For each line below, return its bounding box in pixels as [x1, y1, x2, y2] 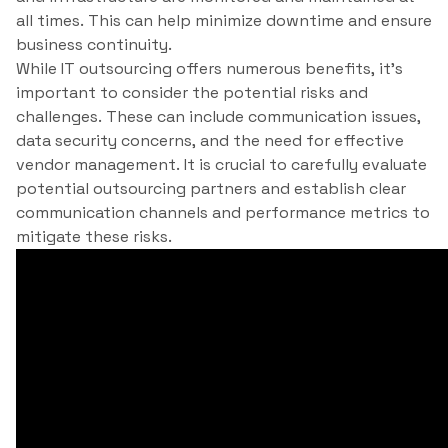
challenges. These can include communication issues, [16, 106, 421, 128]
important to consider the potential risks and [16, 82, 368, 104]
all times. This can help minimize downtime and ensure [16, 10, 432, 32]
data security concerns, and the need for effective [16, 130, 404, 152]
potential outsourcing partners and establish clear [16, 178, 406, 200]
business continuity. [16, 34, 172, 56]
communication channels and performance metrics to [16, 202, 430, 224]
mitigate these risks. [16, 226, 172, 248]
